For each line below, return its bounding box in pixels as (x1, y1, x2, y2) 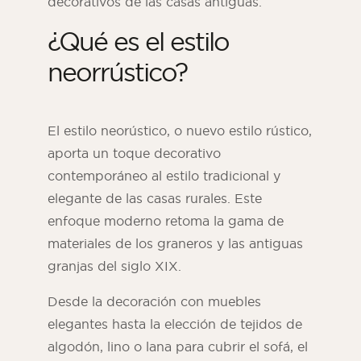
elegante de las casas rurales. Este (48, 190, 262, 207)
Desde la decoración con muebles (48, 293, 261, 310)
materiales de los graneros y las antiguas (48, 235, 303, 252)
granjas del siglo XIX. (48, 258, 181, 275)
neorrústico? (48, 56, 187, 89)
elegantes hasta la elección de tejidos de (48, 316, 302, 333)
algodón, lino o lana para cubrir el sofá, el (48, 338, 308, 355)
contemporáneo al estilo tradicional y (48, 168, 280, 185)
